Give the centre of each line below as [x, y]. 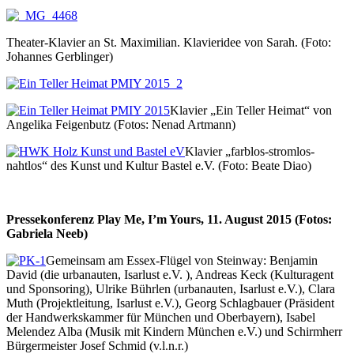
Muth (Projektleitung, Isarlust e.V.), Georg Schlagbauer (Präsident [170, 303]
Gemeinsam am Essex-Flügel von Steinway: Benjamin [182, 260]
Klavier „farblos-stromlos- [250, 151]
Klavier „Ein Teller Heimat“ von [251, 110]
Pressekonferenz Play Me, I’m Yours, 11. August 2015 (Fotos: [169, 219]
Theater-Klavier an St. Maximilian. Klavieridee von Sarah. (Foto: [169, 42]
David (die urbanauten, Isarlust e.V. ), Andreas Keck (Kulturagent [170, 274]
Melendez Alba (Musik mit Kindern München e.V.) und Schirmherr [174, 331]
